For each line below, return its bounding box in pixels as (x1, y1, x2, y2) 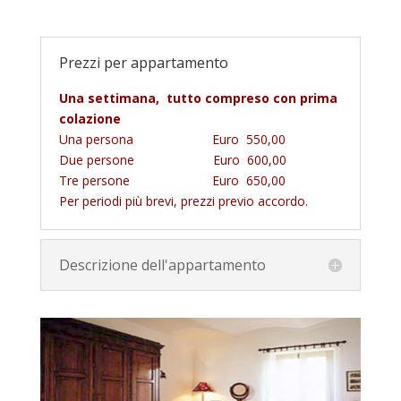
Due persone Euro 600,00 (58, 150, 286, 168)
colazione (58, 109, 121, 127)
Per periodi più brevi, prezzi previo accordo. (58, 192, 308, 209)
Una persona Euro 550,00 (58, 130, 286, 148)
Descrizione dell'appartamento (58, 254, 266, 275)
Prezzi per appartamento (58, 52, 228, 73)
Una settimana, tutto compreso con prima (58, 89, 337, 107)
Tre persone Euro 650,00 (58, 171, 286, 189)
